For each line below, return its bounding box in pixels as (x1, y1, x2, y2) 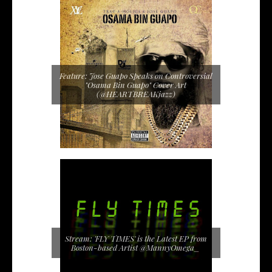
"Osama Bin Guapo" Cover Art (85, 79, 187, 90)
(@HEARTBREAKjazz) (96, 88, 175, 99)
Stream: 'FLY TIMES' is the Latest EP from (64, 233, 207, 244)
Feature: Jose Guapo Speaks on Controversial (59, 70, 212, 81)
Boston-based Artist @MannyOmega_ (71, 242, 201, 253)
